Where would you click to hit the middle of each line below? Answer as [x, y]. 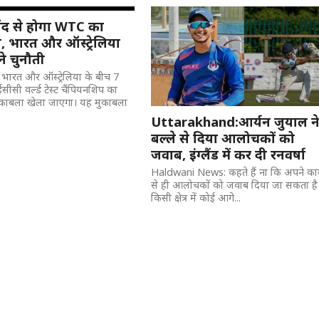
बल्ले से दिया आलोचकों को [223, 138]
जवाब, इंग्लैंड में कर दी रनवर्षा [229, 154]
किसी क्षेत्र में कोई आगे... [196, 198]
